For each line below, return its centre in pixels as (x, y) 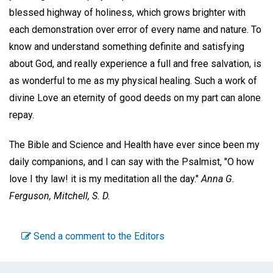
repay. (22, 115)
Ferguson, (30, 196)
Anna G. (218, 179)
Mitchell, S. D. (82, 196)
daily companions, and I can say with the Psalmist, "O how (132, 162)
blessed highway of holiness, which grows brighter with (127, 13)
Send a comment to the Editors (98, 236)
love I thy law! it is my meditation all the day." (105, 179)
